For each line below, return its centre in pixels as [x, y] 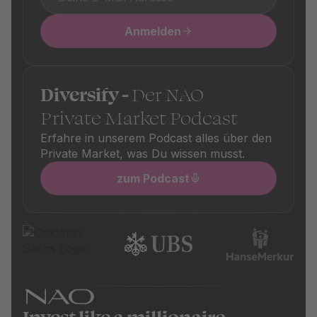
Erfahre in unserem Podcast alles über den [156, 138]
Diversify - [86, 96]
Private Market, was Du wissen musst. [143, 154]
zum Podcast [153, 179]
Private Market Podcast [139, 119]
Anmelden [153, 31]
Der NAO [168, 96]
